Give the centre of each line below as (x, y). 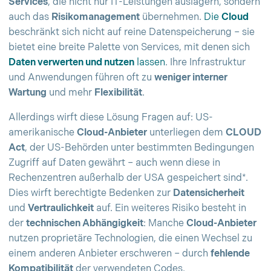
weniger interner (191, 78)
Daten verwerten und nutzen (71, 63)
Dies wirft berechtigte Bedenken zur (91, 193)
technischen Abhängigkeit (85, 224)
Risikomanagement (96, 17)
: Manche (165, 224)
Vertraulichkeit (61, 208)
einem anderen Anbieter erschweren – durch (109, 254)
